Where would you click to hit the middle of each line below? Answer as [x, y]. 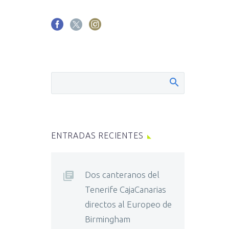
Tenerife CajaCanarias [125, 189]
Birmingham [108, 219]
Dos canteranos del [122, 175]
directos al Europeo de [128, 204]
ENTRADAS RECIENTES [97, 135]
